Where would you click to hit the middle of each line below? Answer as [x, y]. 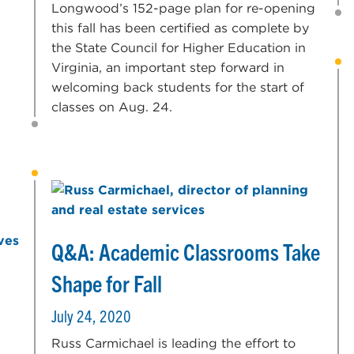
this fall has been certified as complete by [181, 28]
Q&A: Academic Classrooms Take [186, 251]
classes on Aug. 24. [112, 107]
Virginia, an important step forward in [168, 67]
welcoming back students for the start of [178, 87]
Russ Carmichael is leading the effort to [174, 343]
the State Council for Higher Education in [179, 47]
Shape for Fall [107, 282]
